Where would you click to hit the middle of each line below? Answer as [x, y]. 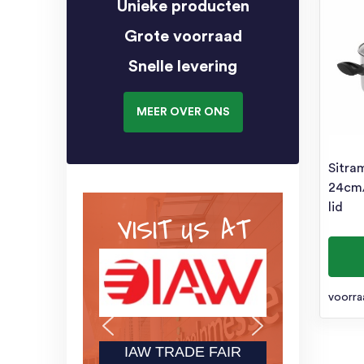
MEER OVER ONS [183, 112]
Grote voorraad [183, 36]
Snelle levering [183, 66]
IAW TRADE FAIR [183, 352]
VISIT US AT [183, 230]
